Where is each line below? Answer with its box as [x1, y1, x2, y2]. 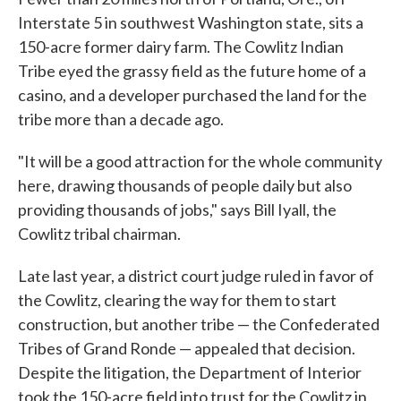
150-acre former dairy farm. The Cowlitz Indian [18, 37, 344, 56]
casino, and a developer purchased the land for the [18, 85, 367, 105]
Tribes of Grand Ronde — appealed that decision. [18, 338, 355, 358]
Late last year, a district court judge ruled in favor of [18, 266, 374, 286]
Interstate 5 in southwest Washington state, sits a [18, 13, 363, 32]
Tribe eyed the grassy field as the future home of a [18, 61, 366, 81]
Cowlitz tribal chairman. [18, 224, 181, 243]
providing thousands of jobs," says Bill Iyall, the [18, 200, 337, 219]
